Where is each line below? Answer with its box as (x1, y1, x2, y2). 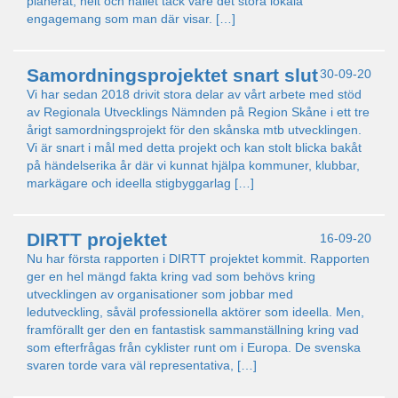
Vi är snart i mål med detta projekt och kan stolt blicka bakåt (27, 140, 362, 155)
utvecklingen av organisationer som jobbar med (27, 287, 293, 301)
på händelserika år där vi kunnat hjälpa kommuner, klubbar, (27, 158, 360, 172)
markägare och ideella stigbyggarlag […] (27, 176, 254, 190)
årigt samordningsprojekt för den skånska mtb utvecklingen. (27, 123, 362, 137)
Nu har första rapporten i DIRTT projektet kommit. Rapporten (27, 251, 370, 266)
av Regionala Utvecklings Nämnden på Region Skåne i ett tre (27, 105, 370, 119)
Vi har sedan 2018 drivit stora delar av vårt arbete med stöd (27, 87, 362, 101)
